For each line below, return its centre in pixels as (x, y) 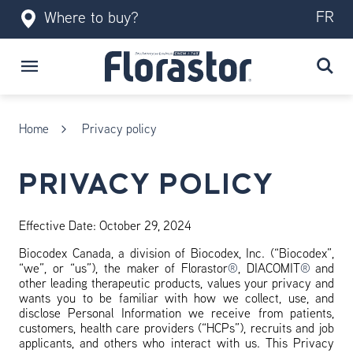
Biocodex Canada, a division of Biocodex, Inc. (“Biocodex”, (176, 255)
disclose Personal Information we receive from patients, (176, 314)
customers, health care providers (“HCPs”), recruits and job (176, 329)
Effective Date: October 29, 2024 (105, 227)
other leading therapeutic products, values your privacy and (176, 284)
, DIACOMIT (269, 269)
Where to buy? (91, 19)
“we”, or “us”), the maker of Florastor (124, 269)
